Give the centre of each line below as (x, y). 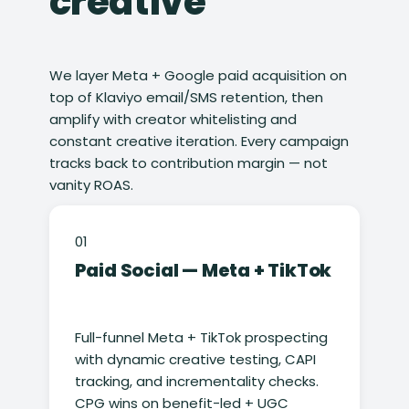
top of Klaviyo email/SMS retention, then (186, 98)
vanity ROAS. (91, 185)
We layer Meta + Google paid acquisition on (198, 76)
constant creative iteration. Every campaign (199, 142)
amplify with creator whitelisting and (173, 120)
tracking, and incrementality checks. (196, 382)
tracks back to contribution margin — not (188, 163)
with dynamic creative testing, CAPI (195, 360)
